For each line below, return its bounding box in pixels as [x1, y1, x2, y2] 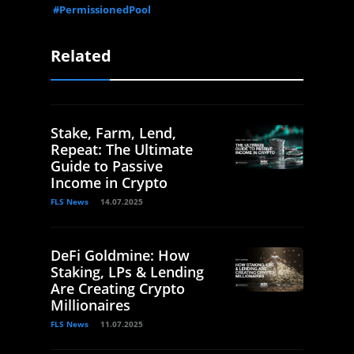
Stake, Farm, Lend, [51, 122, 176, 142]
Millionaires [51, 295, 130, 314]
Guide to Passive [51, 156, 163, 175]
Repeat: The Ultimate [51, 139, 193, 159]
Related [51, 44, 111, 66]
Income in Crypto [51, 172, 168, 192]
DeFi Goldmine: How [51, 245, 190, 265]
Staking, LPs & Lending [51, 262, 204, 281]
